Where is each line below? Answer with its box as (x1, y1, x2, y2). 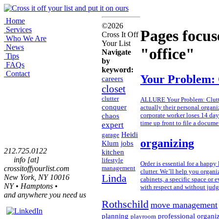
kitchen (102, 148, 124, 156)
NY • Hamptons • (4, 182, 58, 190)
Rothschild (102, 198, 149, 211)
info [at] (14, 155, 39, 164)
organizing (140, 137, 194, 150)
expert (102, 120, 124, 130)
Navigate (102, 48, 131, 56)
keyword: (102, 66, 133, 74)
